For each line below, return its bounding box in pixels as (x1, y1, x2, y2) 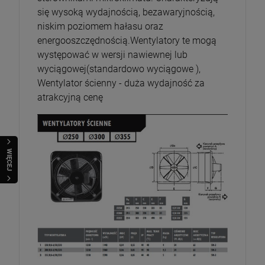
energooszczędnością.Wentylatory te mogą (37, 34, 216, 46)
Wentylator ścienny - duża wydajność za (37, 77, 205, 89)
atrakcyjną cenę (37, 91, 103, 103)
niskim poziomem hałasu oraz (37, 20, 163, 32)
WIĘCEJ (5, 148, 13, 171)
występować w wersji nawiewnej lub (37, 49, 188, 60)
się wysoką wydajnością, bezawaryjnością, (37, 6, 215, 18)
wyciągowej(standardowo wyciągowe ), (37, 63, 201, 75)
